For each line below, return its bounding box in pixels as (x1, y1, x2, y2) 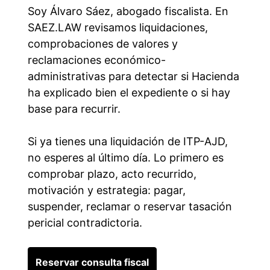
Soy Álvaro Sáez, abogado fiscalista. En (27, 5, 228, 18)
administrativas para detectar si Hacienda (27, 70, 239, 83)
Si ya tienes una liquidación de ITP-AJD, (27, 135, 228, 148)
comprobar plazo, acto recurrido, (27, 168, 196, 181)
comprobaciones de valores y (27, 37, 178, 51)
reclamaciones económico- (27, 54, 166, 67)
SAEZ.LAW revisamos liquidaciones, (27, 21, 208, 34)
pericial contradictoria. (27, 216, 142, 230)
